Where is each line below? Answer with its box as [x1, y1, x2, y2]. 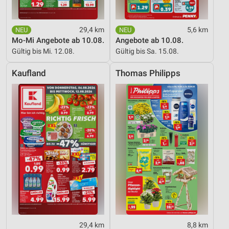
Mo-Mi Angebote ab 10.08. [12, 35, 104, 45]
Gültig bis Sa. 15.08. [116, 47, 179, 55]
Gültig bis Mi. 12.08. [12, 47, 75, 55]
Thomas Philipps [116, 68, 180, 78]
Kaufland [12, 68, 46, 78]
